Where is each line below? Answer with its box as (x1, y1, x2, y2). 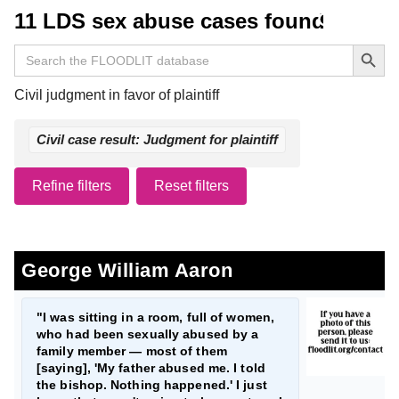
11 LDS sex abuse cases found (14, 9, 325, 33)
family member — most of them (37, 344, 227, 358)
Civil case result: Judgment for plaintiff (37, 132, 278, 147)
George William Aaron (21, 259, 232, 281)
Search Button (352, 36, 393, 51)
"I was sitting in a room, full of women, (37, 310, 275, 324)
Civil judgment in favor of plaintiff (14, 87, 219, 102)
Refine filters (32, 178, 111, 193)
